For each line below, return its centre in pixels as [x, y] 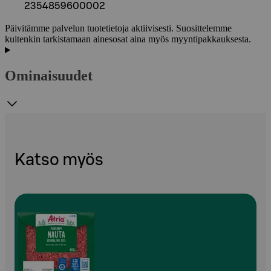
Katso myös [59, 160]
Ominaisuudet [49, 76]
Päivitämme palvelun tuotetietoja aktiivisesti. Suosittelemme [118, 28]
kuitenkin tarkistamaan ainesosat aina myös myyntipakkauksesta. [128, 39]
